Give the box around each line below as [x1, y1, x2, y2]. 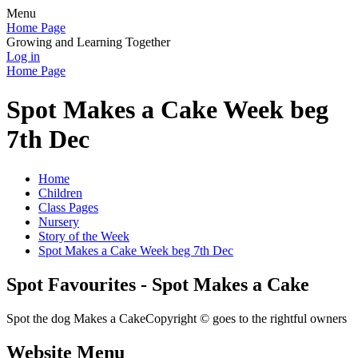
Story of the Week [38, 229, 129, 243]
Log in [6, 50, 40, 63]
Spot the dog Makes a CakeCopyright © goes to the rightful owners [6, 311, 347, 325]
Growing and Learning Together [6, 35, 170, 49]
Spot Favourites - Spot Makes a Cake [6, 273, 309, 295]
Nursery [38, 214, 79, 229]
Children [38, 185, 82, 200]
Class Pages [38, 200, 98, 214]
